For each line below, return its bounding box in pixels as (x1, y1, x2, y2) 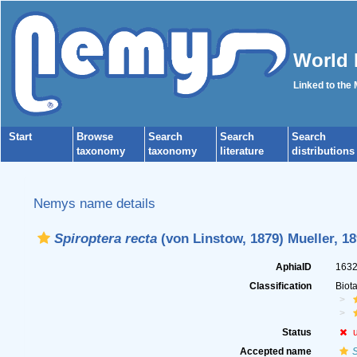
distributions (292, 145, 355, 157)
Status (282, 327, 312, 338)
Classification (249, 280, 312, 292)
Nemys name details (33, 195, 155, 211)
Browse (76, 131, 113, 143)
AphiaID (276, 261, 312, 273)
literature (220, 145, 264, 157)
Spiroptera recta (53, 230, 157, 246)
